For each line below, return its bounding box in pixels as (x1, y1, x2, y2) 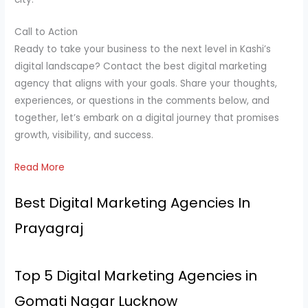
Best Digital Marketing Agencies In (14, 193, 251, 213)
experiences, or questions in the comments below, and (14, 93, 270, 107)
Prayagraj (14, 219, 84, 239)
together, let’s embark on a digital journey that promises (14, 111, 280, 124)
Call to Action (14, 25, 78, 38)
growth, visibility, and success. (14, 128, 154, 142)
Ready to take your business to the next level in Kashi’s (14, 42, 272, 56)
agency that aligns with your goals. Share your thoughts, (14, 76, 278, 90)
